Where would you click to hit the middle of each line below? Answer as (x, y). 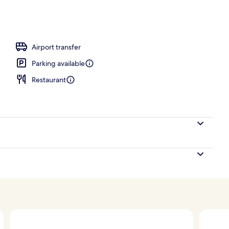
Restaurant (49, 79)
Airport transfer (56, 47)
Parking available (58, 63)
